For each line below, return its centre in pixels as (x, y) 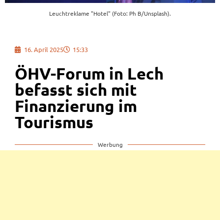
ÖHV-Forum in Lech (89, 74)
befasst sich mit (76, 90)
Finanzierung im (76, 106)
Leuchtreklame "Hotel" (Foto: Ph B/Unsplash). (110, 14)
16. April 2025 (44, 50)
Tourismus (54, 122)
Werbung (110, 145)
